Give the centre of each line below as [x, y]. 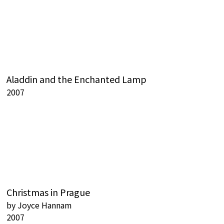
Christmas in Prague [48, 192]
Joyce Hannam [45, 205]
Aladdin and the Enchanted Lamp [76, 79]
